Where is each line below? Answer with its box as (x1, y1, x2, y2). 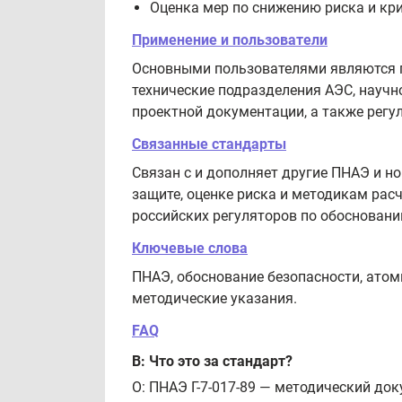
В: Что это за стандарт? (132, 352, 293, 370)
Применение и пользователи (132, 31, 328, 48)
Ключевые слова (132, 240, 248, 257)
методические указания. (132, 290, 297, 307)
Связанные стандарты (132, 135, 286, 153)
